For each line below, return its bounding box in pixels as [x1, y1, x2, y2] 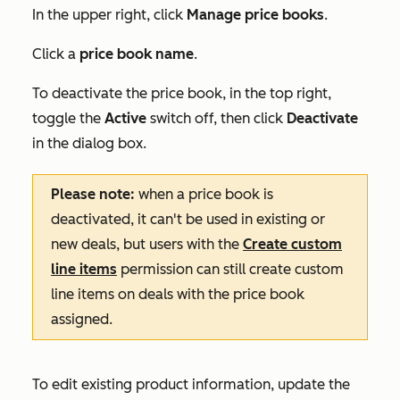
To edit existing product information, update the [32, 376, 350, 394]
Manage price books [187, 6, 324, 24]
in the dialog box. [32, 135, 146, 153]
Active [104, 110, 146, 128]
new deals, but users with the [51, 236, 243, 254]
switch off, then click [146, 110, 287, 128]
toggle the [32, 110, 104, 128]
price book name [79, 46, 194, 63]
